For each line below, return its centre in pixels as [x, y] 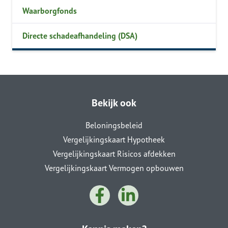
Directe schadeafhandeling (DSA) [80, 36]
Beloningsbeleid [114, 125]
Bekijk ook [114, 103]
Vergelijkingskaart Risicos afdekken [114, 154]
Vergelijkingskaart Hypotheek [114, 139]
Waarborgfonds [50, 11]
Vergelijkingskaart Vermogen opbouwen [114, 168]
